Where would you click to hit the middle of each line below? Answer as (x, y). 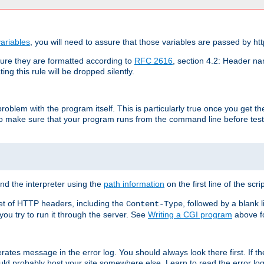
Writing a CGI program (190, 214)
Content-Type (154, 204)
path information (134, 184)
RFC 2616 (154, 60)
